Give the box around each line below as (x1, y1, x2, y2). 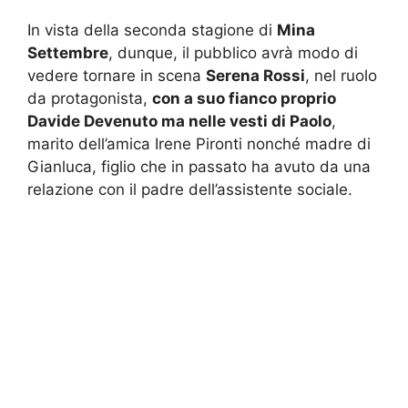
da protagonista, (27, 89, 152, 108)
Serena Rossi (206, 66, 305, 86)
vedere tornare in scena (27, 66, 206, 86)
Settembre (27, 44, 108, 63)
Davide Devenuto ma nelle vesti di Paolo (27, 112, 331, 131)
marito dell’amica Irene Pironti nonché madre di (27, 135, 371, 154)
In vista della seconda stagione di (27, 21, 277, 40)
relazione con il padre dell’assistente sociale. (27, 180, 352, 199)
